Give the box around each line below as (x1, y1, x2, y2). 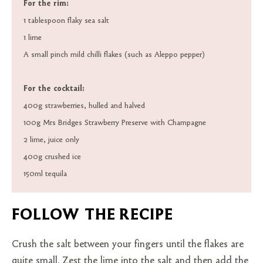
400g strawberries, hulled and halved (23, 100, 147, 110)
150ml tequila (23, 168, 69, 178)
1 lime (23, 32, 42, 42)
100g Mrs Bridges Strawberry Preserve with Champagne (23, 117, 206, 127)
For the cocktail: (23, 83, 85, 93)
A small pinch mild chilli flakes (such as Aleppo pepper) (23, 49, 205, 59)
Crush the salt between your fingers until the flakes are (12, 237, 244, 249)
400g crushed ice (23, 151, 83, 161)
